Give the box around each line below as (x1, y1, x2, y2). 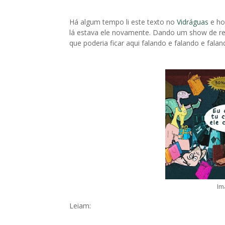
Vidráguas (177, 17, 210, 27)
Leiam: (69, 201, 91, 210)
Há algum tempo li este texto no (69, 17, 177, 27)
